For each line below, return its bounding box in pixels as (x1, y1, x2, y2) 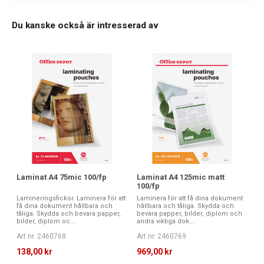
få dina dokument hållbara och (16, 202, 113, 210)
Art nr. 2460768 (16, 232, 66, 240)
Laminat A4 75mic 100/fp (16, 172, 107, 181)
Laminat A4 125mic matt (137, 172, 225, 181)
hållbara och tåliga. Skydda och (137, 202, 234, 210)
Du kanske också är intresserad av (12, 20, 159, 31)
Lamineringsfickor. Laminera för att (16, 194, 126, 202)
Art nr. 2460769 (137, 232, 186, 240)
